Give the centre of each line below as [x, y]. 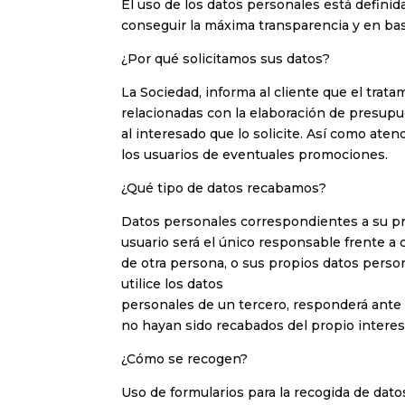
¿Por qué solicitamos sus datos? [226, 59]
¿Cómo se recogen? [185, 359]
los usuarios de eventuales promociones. [255, 155]
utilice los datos [173, 284]
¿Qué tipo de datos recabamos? [224, 188]
